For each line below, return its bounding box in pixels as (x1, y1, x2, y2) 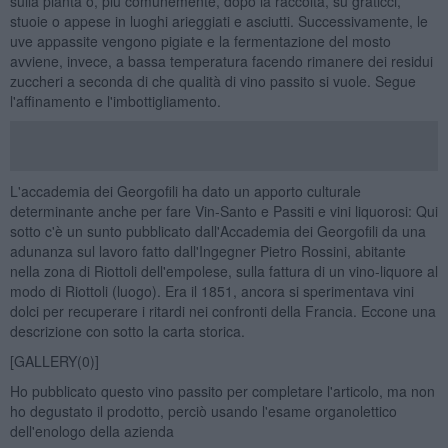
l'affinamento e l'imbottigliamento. (9, 90, 221, 111)
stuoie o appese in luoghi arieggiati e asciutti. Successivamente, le (9, 10, 428, 31)
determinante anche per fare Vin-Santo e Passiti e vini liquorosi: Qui (9, 200, 438, 221)
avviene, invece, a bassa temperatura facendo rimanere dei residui (9, 50, 433, 71)
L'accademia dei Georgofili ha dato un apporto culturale (9, 180, 361, 201)
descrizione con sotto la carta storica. (9, 320, 245, 341)
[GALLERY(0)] (9, 350, 99, 371)
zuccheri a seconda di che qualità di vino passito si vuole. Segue (9, 70, 416, 91)
